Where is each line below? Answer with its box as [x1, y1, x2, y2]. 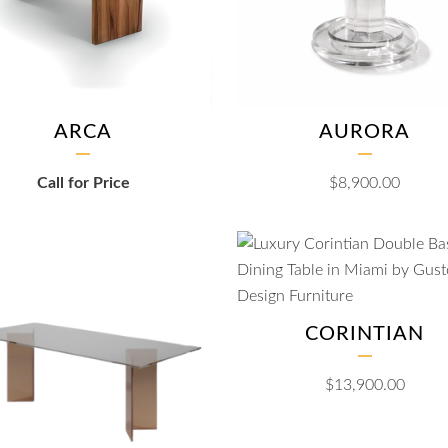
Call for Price [36, 175, 130, 192]
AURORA [319, 122, 411, 143]
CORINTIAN [305, 324, 425, 345]
